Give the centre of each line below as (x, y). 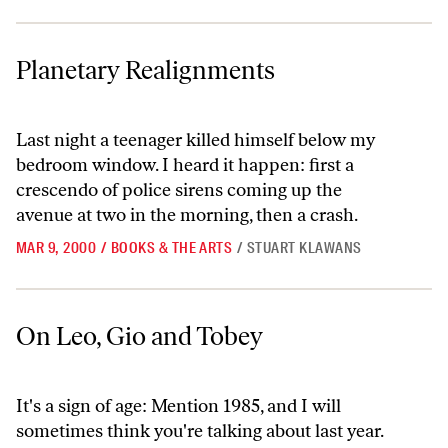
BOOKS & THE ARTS (171, 248)
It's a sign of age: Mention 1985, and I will (178, 406)
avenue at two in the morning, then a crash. (187, 215)
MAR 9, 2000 (56, 248)
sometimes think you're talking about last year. (200, 431)
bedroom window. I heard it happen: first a (185, 165)
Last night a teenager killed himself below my (195, 140)
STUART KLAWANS (304, 248)
